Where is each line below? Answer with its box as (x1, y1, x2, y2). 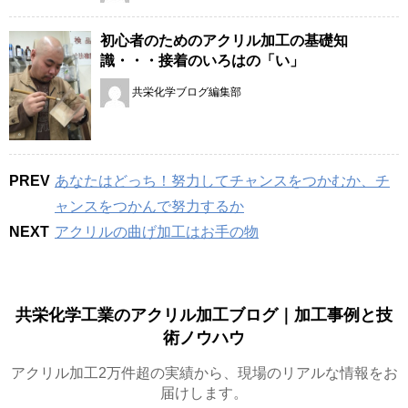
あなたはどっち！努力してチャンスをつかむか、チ (55, 172, 390, 189)
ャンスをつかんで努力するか (55, 198, 244, 214)
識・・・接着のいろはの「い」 (100, 52, 304, 68)
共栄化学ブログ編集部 (132, 85, 241, 98)
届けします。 (160, 384, 248, 401)
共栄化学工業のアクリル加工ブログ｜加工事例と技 (15, 305, 393, 324)
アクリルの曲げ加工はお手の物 (55, 223, 259, 240)
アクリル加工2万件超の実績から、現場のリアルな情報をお (10, 364, 398, 381)
